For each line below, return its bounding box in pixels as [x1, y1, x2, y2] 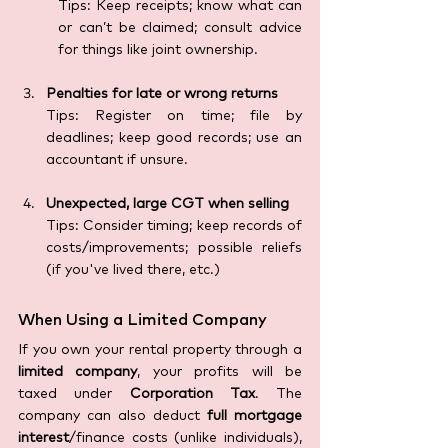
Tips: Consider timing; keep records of [46, 219, 302, 234]
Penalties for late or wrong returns [46, 87, 278, 102]
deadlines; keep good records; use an [46, 131, 302, 146]
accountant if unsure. [46, 153, 188, 168]
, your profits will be [137, 365, 303, 380]
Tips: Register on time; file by [46, 109, 302, 124]
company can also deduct [18, 409, 207, 424]
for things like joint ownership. [58, 43, 258, 58]
